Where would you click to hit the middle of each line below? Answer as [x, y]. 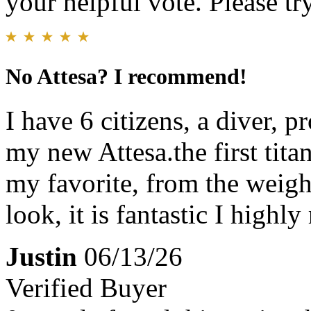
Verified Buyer [86, 288]
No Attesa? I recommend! [126, 76]
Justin [41, 257]
